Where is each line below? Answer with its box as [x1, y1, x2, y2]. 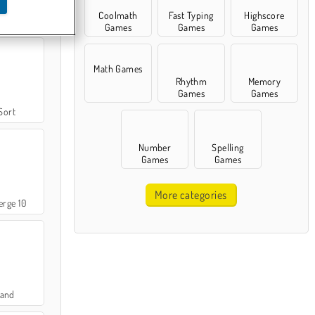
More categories [154, 188, 227, 202]
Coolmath [98, 9, 138, 21]
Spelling [212, 141, 244, 153]
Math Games [94, 63, 143, 75]
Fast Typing [169, 9, 214, 21]
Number [138, 141, 172, 153]
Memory [247, 75, 281, 87]
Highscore [244, 9, 285, 21]
